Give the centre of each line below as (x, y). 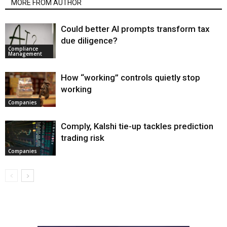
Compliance (23, 48)
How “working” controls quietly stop (130, 77)
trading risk (83, 138)
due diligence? (89, 40)
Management (25, 53)
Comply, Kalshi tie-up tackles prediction (137, 126)
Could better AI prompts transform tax (135, 29)
